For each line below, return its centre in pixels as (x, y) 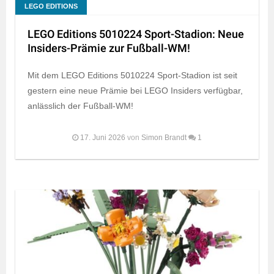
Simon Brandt (164, 138)
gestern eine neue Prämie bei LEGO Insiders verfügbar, (135, 91)
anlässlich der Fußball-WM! (80, 106)
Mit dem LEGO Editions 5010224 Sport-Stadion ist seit (132, 76)
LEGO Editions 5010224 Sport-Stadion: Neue (136, 35)
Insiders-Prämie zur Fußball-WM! (109, 49)
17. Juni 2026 (103, 138)
